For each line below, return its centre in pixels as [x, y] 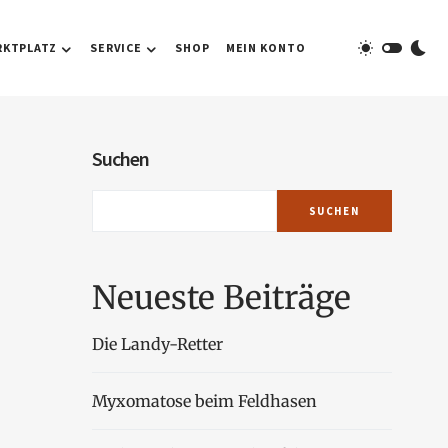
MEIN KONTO [265, 47]
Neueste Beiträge [221, 298]
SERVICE [116, 47]
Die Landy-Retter [158, 344]
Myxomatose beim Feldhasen [204, 401]
